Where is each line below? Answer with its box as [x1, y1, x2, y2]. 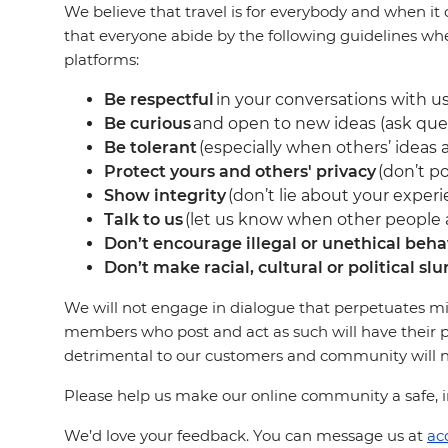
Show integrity [104, 186, 226, 205]
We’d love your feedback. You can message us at [64, 426, 427, 445]
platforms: [64, 50, 139, 69]
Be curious [104, 114, 191, 133]
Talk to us [104, 210, 183, 229]
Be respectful [104, 90, 214, 109]
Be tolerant [104, 138, 197, 157]
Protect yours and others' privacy [104, 162, 376, 181]
